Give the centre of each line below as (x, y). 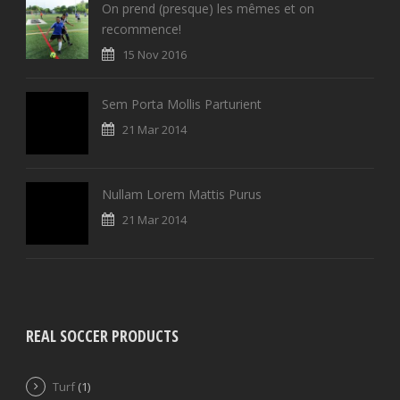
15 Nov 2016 (154, 55)
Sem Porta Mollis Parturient (182, 104)
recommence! (142, 29)
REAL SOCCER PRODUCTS (102, 336)
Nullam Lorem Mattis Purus (182, 195)
